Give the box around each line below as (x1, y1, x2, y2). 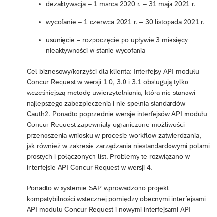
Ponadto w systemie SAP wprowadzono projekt (27, 184, 169, 192)
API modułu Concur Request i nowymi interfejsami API (27, 205, 191, 214)
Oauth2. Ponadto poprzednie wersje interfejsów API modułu (27, 110, 207, 118)
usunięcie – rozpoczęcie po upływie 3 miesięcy (46, 36, 188, 44)
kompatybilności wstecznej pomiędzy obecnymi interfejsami (27, 195, 206, 203)
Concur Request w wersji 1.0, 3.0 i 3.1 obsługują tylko (27, 78, 188, 86)
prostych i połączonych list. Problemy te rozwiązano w (27, 153, 190, 161)
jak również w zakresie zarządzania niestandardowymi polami (27, 142, 210, 150)
